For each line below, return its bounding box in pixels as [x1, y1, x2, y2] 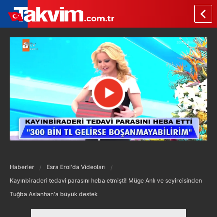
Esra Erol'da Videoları [46, 163, 106, 170]
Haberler [10, 163, 34, 170]
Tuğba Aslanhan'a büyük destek [10, 190, 98, 198]
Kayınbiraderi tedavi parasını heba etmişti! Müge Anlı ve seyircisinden [10, 176, 202, 184]
